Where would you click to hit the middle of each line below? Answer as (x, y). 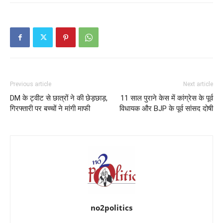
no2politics (111, 208)
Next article (198, 84)
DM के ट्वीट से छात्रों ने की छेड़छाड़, (59, 98)
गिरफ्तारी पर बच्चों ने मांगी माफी (50, 109)
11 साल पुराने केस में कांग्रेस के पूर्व (167, 98)
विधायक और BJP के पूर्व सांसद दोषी (166, 109)
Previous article (31, 84)
